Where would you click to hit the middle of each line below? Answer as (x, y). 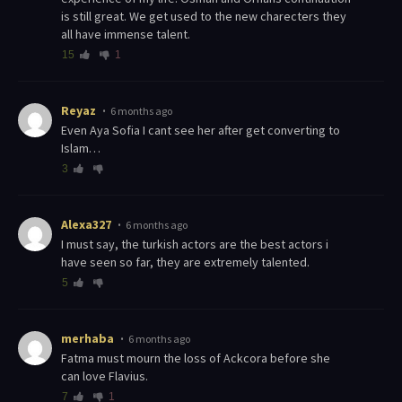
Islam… (81, 149)
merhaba (87, 339)
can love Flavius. (105, 376)
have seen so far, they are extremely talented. (185, 262)
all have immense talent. (126, 35)
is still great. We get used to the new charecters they (204, 17)
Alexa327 (86, 225)
